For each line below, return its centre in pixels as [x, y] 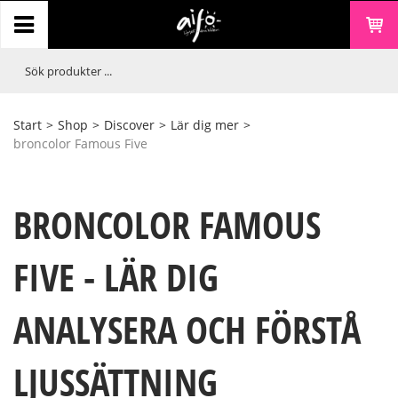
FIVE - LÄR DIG [116, 276]
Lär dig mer [205, 125]
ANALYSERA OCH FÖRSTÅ [187, 329]
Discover [129, 125]
